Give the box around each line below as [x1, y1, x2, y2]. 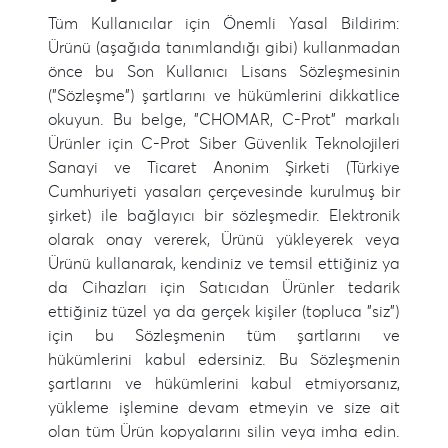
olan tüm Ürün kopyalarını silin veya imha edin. [48, 424, 400, 440]
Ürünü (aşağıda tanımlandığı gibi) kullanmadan [48, 40, 400, 56]
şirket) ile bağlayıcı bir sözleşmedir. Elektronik [48, 208, 400, 224]
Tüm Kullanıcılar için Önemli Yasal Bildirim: [48, 16, 400, 32]
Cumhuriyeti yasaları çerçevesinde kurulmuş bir [48, 184, 400, 200]
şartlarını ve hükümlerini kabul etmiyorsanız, [48, 376, 400, 392]
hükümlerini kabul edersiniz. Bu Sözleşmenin [48, 352, 400, 368]
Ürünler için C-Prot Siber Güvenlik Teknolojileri [48, 136, 400, 152]
